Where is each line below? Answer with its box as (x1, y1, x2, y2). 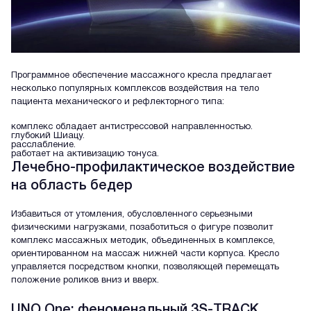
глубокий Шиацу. (11, 131, 85, 140)
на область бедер (11, 179, 133, 192)
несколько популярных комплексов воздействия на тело (11, 84, 259, 93)
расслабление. (11, 140, 76, 149)
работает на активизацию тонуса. (11, 149, 159, 158)
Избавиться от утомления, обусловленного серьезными (11, 210, 253, 219)
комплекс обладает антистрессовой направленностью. (11, 122, 253, 131)
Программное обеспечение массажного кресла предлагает (11, 71, 271, 80)
